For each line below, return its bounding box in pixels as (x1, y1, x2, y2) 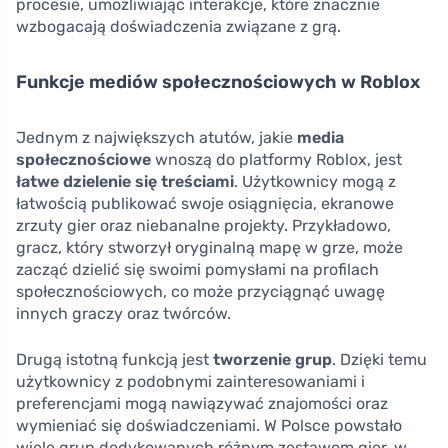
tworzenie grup (213, 349, 332, 369)
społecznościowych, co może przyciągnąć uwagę (16, 281, 385, 301)
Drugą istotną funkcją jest (16, 349, 213, 369)
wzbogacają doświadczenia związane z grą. (16, 16, 341, 36)
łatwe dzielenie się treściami (16, 171, 234, 191)
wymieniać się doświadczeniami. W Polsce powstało (16, 415, 402, 435)
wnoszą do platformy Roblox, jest (151, 149, 402, 169)
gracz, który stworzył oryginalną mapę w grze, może (16, 237, 403, 257)
